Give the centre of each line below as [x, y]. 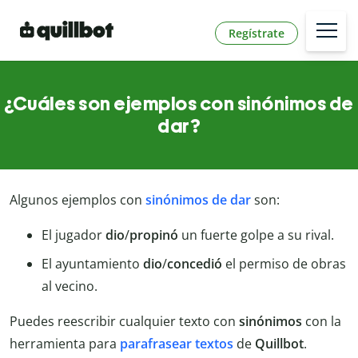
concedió [195, 264]
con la [322, 322]
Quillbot [279, 344]
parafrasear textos [177, 344]
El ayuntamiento [92, 264]
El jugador [74, 235]
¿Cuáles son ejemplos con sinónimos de [179, 104]
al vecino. [70, 286]
